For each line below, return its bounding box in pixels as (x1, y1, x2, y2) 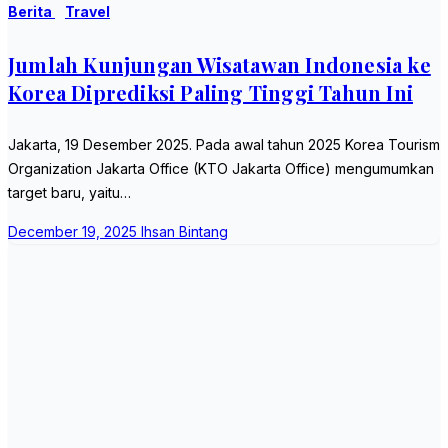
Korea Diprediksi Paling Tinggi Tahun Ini (8, 78, 414, 106)
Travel (65, 3, 110, 21)
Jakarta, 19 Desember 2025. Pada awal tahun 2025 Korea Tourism (8, 136, 440, 154)
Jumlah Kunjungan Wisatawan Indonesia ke (8, 50, 431, 78)
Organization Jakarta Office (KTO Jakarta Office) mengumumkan (8, 160, 434, 178)
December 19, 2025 (8, 223, 141, 241)
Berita (8, 3, 55, 21)
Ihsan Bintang (141, 223, 228, 241)
